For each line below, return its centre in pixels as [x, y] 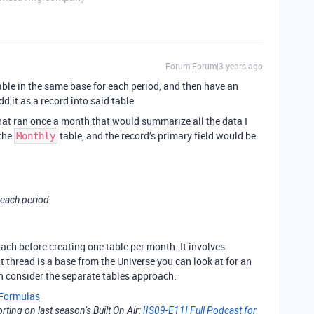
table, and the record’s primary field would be [157, 136]
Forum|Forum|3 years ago [214, 66]
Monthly [36, 136]
